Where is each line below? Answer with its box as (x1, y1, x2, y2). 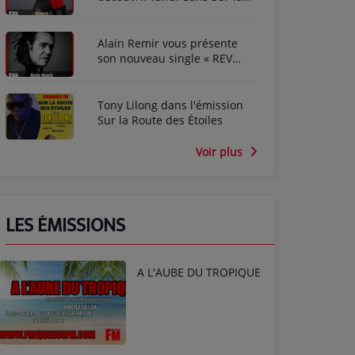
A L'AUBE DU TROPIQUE (137, 264, 261, 280)
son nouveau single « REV (97, 50, 232, 66)
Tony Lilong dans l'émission (97, 97, 243, 113)
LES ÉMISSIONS (6, 209, 125, 242)
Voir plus (196, 143, 246, 159)
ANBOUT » (97, 65, 152, 81)
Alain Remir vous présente (97, 35, 238, 51)
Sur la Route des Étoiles (97, 113, 223, 128)
